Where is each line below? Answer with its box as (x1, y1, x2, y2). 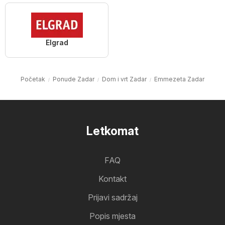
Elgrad (45, 38, 68, 47)
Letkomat (86, 124, 139, 139)
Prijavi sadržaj (87, 192, 138, 203)
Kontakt (98, 174, 127, 184)
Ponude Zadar (53, 75, 94, 83)
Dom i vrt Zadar (102, 75, 147, 83)
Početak (21, 75, 45, 83)
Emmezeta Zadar (154, 75, 204, 83)
